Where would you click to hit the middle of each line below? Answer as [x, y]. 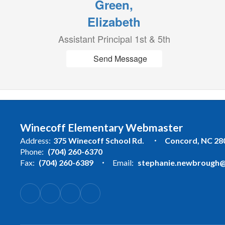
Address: [35, 140]
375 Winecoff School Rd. [99, 140]
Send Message [120, 59]
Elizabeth [114, 22]
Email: [123, 162]
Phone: [32, 151]
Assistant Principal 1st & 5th [114, 39]
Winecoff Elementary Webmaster [101, 127]
